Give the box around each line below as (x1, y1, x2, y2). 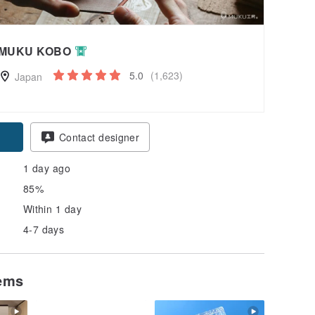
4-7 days (23, 221, 65, 236)
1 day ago (23, 160, 70, 175)
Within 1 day (23, 201, 82, 216)
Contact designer (59, 129, 139, 144)
